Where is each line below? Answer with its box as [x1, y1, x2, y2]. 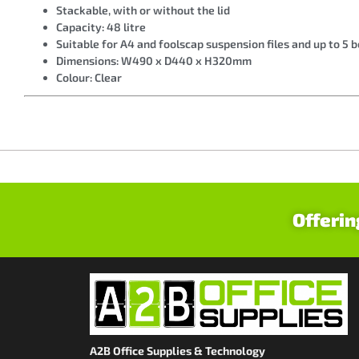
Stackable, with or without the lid [56, 2, 230, 17]
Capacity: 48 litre [56, 19, 146, 34]
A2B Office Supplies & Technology [90, 343, 265, 357]
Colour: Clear [56, 70, 122, 84]
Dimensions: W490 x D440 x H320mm [56, 53, 252, 67]
